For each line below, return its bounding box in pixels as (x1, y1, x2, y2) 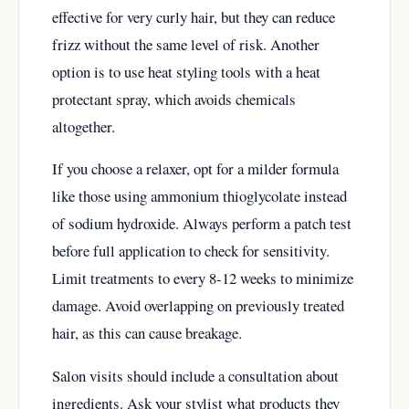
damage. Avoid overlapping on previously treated (52, 295, 344, 317)
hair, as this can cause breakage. (52, 322, 242, 344)
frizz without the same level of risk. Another (52, 33, 320, 55)
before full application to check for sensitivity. (52, 240, 330, 262)
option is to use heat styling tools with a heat (52, 60, 320, 82)
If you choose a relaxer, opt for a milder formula (52, 158, 339, 180)
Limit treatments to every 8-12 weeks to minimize (52, 267, 353, 289)
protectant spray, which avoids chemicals (52, 88, 296, 110)
